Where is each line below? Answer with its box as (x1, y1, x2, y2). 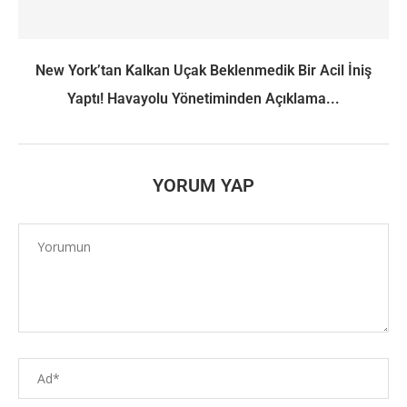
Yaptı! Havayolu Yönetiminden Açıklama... (67, 89, 340, 107)
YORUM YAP (153, 174, 254, 196)
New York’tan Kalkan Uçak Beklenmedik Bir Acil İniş (35, 61, 372, 79)
